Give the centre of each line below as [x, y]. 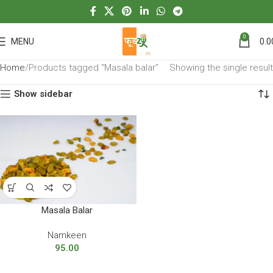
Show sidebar [44, 94]
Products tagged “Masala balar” [94, 68]
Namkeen [67, 236]
